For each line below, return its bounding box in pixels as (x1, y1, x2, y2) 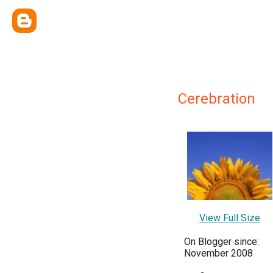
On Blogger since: (184, 236, 259, 247)
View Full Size (199, 212, 260, 224)
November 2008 (184, 247, 253, 259)
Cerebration (178, 90, 255, 107)
